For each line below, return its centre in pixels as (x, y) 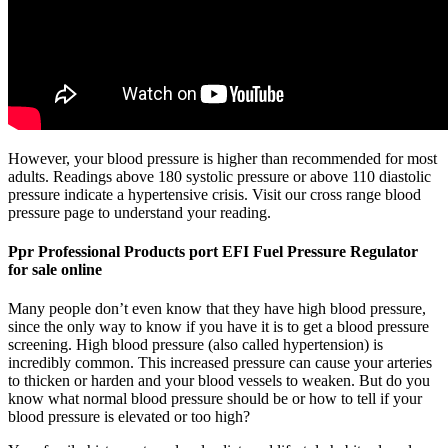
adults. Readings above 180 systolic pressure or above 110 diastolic (219, 176)
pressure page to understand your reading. (139, 212)
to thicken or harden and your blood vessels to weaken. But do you (219, 381)
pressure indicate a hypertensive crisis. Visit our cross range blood (214, 194)
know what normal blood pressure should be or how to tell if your (215, 399)
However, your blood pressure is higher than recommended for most (222, 158)
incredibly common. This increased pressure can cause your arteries (220, 363)
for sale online (55, 269)
